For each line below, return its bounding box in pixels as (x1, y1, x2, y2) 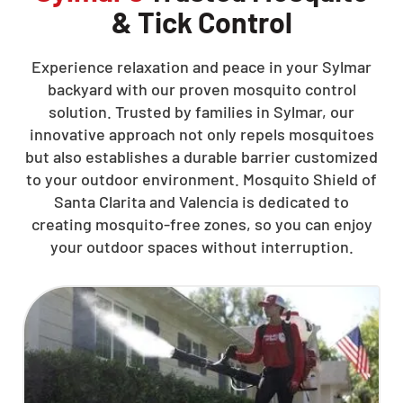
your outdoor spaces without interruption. (49, 237, 354, 256)
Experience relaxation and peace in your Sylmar (31, 57, 372, 76)
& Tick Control (111, 4, 292, 39)
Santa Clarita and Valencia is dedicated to (54, 192, 349, 211)
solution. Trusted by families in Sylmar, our (49, 102, 354, 121)
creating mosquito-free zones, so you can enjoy (31, 214, 372, 234)
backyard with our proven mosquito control (47, 79, 356, 99)
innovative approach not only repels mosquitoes (29, 124, 374, 144)
